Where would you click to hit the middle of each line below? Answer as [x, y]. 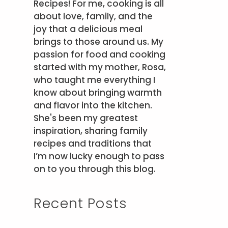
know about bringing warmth [98, 92]
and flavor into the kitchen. [93, 105]
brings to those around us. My [98, 41]
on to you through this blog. [95, 169]
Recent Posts [81, 204]
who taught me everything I [94, 80]
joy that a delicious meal [88, 29]
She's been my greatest [86, 118]
